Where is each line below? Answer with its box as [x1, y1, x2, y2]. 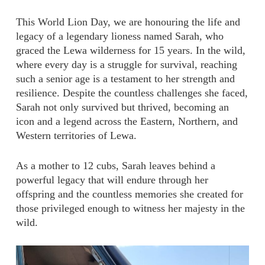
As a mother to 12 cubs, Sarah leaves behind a [15, 160, 215, 172]
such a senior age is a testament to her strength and [15, 73, 235, 85]
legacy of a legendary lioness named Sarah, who [15, 30, 224, 42]
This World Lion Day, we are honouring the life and [15, 16, 240, 28]
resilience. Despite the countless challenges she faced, [15, 87, 248, 99]
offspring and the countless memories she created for [15, 188, 243, 200]
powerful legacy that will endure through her [15, 174, 208, 186]
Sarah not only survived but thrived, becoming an [15, 101, 229, 113]
